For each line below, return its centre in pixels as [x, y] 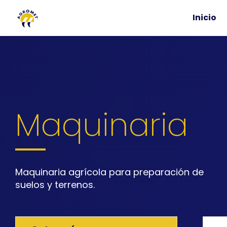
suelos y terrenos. [55, 185]
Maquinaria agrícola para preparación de [109, 172]
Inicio [204, 17]
